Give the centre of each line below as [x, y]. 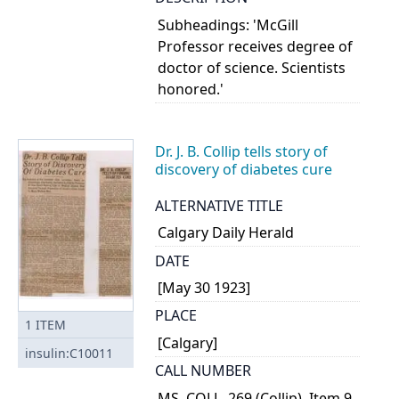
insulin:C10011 [69, 353]
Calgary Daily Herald [226, 233]
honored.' [191, 89]
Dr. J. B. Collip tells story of [241, 151]
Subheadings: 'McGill [228, 24]
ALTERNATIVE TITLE [219, 205]
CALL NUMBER [203, 371]
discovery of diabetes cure [244, 169]
